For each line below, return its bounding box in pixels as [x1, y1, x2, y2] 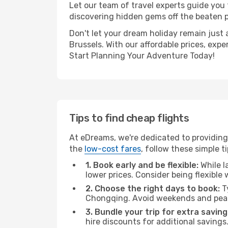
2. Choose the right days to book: [85, 184, 220, 193]
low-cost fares [84, 144, 141, 154]
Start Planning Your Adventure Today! [69, 51, 215, 61]
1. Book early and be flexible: [85, 160, 198, 170]
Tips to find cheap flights [69, 112, 189, 124]
